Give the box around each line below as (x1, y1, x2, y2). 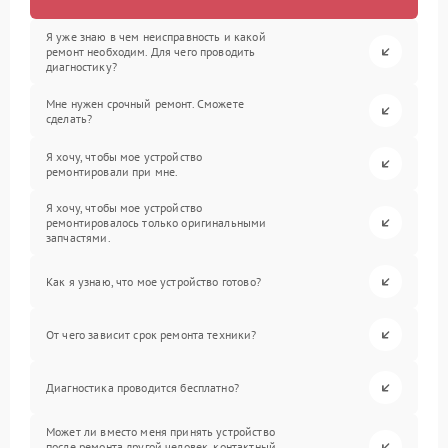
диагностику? (46, 59, 117, 75)
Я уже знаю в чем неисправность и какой (46, 29, 266, 45)
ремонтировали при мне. (46, 163, 179, 179)
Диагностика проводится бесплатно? (46, 380, 239, 396)
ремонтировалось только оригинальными (46, 215, 267, 231)
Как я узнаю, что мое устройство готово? (46, 274, 261, 290)
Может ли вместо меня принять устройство (46, 424, 275, 440)
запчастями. (46, 230, 111, 246)
